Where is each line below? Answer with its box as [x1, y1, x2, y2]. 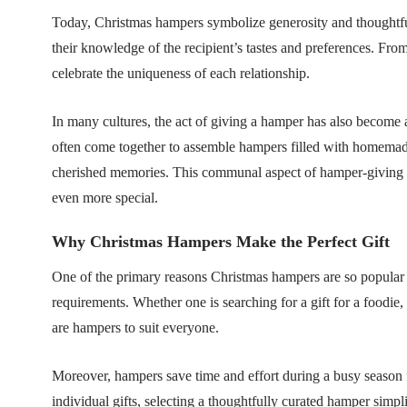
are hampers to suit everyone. [52, 320, 219, 335]
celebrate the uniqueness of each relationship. [52, 65, 310, 81]
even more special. [52, 190, 158, 205]
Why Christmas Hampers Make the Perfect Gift [52, 233, 390, 251]
